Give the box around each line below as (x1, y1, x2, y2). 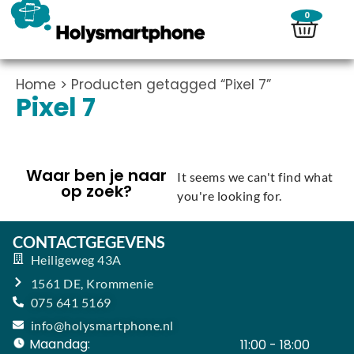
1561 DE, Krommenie (30, 275, 154, 291)
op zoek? (61, 180, 132, 202)
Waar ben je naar (26, 164, 167, 186)
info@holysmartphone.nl (30, 318, 174, 333)
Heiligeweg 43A (30, 251, 122, 267)
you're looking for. (177, 188, 282, 203)
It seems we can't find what (177, 169, 333, 184)
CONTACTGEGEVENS (13, 232, 165, 251)
